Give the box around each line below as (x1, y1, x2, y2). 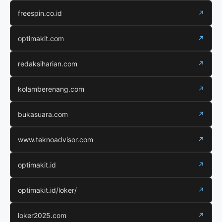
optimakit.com (18, 34, 64, 43)
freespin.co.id (18, 9, 62, 18)
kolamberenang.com (18, 85, 84, 94)
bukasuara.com (18, 110, 68, 119)
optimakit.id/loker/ (18, 186, 77, 195)
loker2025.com (18, 211, 66, 220)
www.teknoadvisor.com (18, 135, 93, 144)
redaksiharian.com (18, 59, 77, 68)
